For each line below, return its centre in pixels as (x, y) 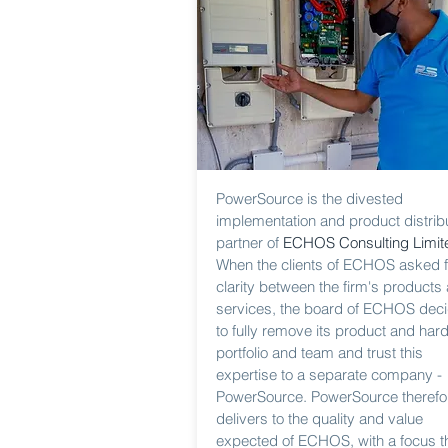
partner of (249, 242)
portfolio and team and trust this (319, 352)
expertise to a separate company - (329, 374)
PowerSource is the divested (309, 198)
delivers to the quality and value (319, 418)
